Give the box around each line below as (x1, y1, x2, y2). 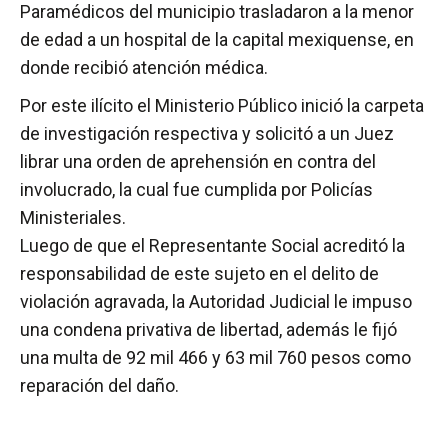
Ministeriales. (20, 207, 126, 229)
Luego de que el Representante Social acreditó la (20, 235, 405, 257)
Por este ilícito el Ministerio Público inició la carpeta (20, 95, 424, 117)
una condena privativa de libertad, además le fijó (20, 319, 397, 341)
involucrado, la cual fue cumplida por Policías (20, 179, 373, 201)
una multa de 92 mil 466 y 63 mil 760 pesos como (20, 347, 411, 369)
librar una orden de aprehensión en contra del (20, 151, 376, 173)
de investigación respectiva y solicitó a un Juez (20, 123, 394, 145)
